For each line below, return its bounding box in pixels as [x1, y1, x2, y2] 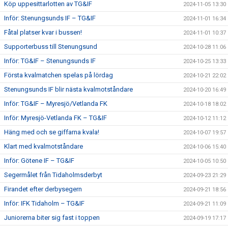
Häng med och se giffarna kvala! [4, 128, 99, 136]
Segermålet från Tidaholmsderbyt [4, 171, 102, 179]
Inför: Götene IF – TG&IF [4, 157, 74, 164]
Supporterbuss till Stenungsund [4, 43, 97, 50]
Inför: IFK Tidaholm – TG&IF [4, 199, 84, 207]
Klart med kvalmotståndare [4, 142, 83, 150]
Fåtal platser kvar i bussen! [4, 28, 82, 36]
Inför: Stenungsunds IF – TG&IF [4, 14, 96, 22]
